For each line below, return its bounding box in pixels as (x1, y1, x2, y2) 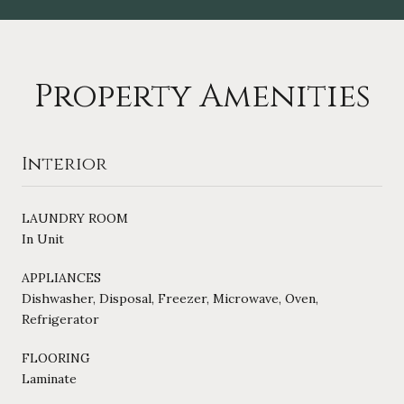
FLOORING (22, 349, 90, 366)
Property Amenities (33, 74, 371, 118)
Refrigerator (22, 310, 99, 327)
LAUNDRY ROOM (22, 209, 128, 226)
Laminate (22, 370, 77, 387)
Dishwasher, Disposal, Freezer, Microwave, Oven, (22, 289, 318, 307)
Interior (22, 151, 107, 176)
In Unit (22, 230, 64, 247)
